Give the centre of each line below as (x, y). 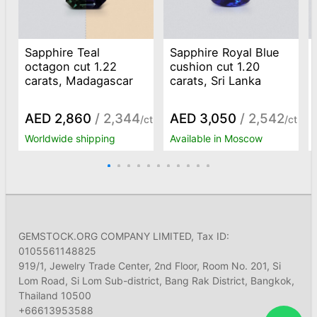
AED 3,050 (203, 119)
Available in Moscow (217, 138)
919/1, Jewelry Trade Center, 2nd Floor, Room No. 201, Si (149, 266)
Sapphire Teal (63, 52)
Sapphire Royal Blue (225, 52)
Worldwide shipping (70, 138)
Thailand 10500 (54, 296)
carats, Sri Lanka (216, 80)
